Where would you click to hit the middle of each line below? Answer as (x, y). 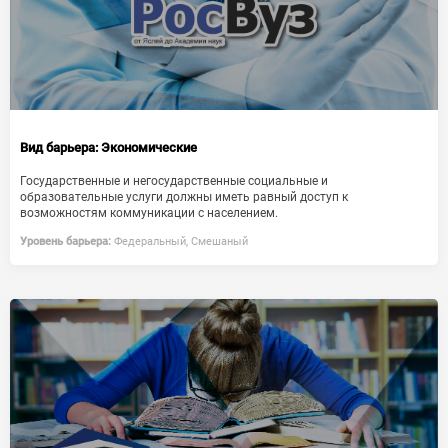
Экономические (147, 147)
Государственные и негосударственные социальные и (174, 181)
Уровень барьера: (65, 241)
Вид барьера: (59, 147)
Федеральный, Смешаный (179, 241)
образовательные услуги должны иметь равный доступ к (184, 197)
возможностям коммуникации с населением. (149, 213)
